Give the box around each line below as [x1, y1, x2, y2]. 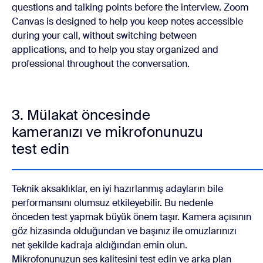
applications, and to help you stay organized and [12, 43, 218, 56]
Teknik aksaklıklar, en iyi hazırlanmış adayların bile [12, 182, 223, 195]
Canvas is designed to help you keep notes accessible [12, 15, 243, 28]
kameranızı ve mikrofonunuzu [12, 122, 203, 141]
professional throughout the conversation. [12, 57, 190, 70]
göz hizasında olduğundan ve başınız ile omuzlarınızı [12, 224, 237, 237]
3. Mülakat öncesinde [12, 105, 150, 124]
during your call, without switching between [12, 29, 197, 42]
